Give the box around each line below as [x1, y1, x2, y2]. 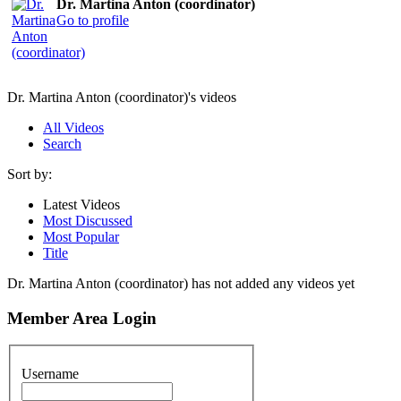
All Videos [43, 119, 104, 135]
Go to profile [56, 12, 129, 28]
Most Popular [43, 228, 119, 244]
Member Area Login [7, 308, 157, 328]
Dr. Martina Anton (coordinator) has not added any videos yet [7, 275, 354, 291]
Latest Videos [43, 196, 120, 212]
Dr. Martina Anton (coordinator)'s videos [7, 89, 236, 105]
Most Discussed [43, 212, 132, 228]
